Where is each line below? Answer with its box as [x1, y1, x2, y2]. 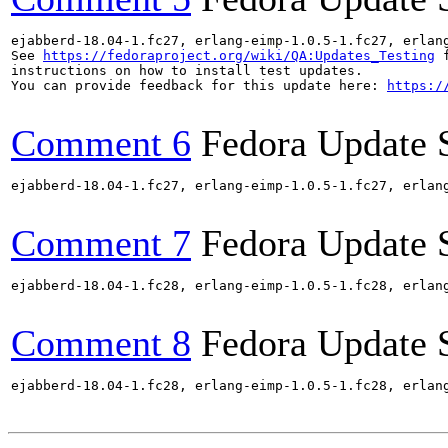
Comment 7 [11, 222, 191, 264]
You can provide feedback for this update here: [11, 78, 387, 93]
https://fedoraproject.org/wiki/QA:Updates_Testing [43, 48, 435, 63]
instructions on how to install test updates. [11, 63, 363, 78]
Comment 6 [11, 122, 191, 164]
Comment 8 [11, 322, 191, 364]
